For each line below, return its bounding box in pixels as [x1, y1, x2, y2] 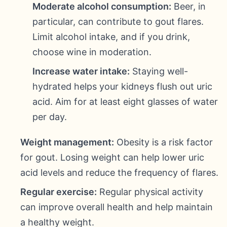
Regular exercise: [20, 186, 97, 197]
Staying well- [130, 66, 188, 77]
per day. [32, 111, 67, 122]
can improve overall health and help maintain [20, 202, 213, 212]
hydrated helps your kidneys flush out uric [32, 81, 212, 92]
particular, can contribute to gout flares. [32, 16, 204, 27]
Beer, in [171, 1, 206, 12]
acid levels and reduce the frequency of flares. [20, 167, 218, 178]
